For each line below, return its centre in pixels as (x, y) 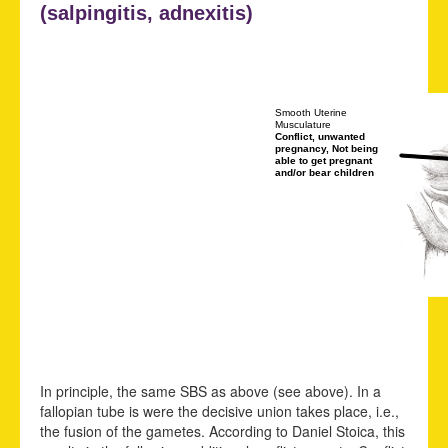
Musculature (303, 125)
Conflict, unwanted (320, 137)
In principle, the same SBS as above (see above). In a (210, 390)
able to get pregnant (323, 161)
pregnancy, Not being (326, 149)
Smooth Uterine (311, 113)
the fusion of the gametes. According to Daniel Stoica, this (222, 430)
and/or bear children (324, 173)
